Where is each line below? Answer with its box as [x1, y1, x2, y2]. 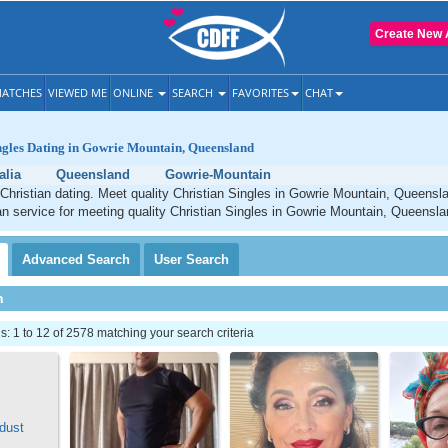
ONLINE [113, 85, 156, 100]
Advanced [22, 252, 87, 267]
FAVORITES [232, 85, 289, 100]
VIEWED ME [48, 85, 107, 100]
